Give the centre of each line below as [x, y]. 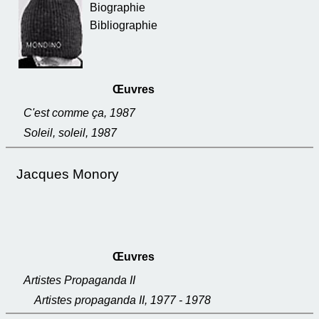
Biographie [117, 7]
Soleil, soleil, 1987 [70, 133]
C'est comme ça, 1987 [79, 113]
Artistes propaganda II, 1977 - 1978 [122, 300]
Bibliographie [124, 25]
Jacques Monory [68, 174]
